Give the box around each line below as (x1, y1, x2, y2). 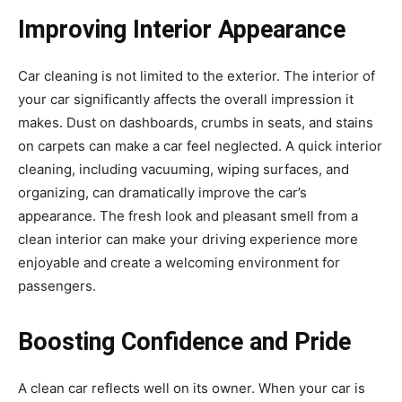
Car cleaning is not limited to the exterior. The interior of (18, 67, 375, 84)
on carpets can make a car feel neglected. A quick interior (18, 137, 382, 154)
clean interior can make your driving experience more (18, 231, 358, 248)
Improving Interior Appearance (18, 15, 345, 44)
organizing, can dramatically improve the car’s (18, 184, 307, 201)
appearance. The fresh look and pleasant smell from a (18, 207, 358, 224)
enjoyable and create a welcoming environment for (18, 254, 340, 271)
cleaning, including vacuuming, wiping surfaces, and (18, 161, 349, 178)
